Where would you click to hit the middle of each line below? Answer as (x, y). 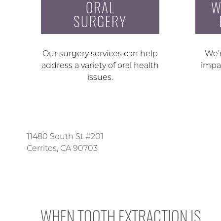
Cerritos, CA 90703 (62, 148)
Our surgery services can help (100, 54)
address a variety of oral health (100, 66)
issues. (100, 77)
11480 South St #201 (65, 137)
